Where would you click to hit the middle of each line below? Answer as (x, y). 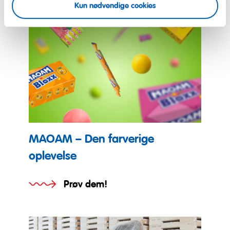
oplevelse (53, 156)
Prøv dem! (85, 184)
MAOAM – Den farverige (91, 139)
